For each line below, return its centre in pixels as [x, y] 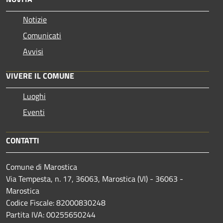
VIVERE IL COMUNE [40, 76]
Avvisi [33, 52]
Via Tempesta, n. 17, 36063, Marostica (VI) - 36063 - [95, 179]
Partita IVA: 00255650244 [51, 215]
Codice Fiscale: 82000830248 [56, 203]
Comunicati [42, 36]
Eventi [34, 112]
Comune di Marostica [42, 167]
